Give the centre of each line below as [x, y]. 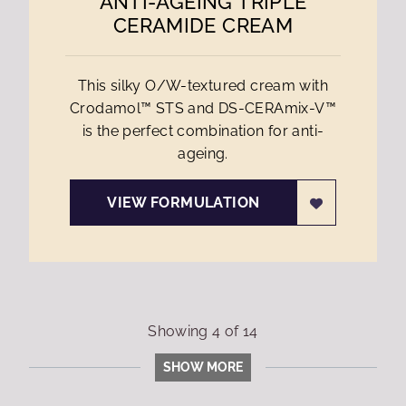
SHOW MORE [203, 367]
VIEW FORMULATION [184, 203]
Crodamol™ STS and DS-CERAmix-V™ [203, 108]
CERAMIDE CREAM [203, 25]
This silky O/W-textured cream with [203, 86]
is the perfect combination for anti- [203, 131]
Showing [180, 331]
